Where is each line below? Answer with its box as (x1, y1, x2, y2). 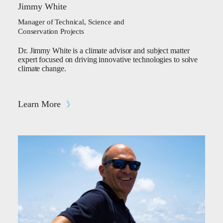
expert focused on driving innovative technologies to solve (18, 55, 198, 64)
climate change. (18, 64, 66, 73)
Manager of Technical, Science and (18, 18, 125, 26)
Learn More (18, 99, 61, 109)
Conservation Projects (18, 27, 84, 35)
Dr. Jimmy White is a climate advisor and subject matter (18, 46, 190, 55)
